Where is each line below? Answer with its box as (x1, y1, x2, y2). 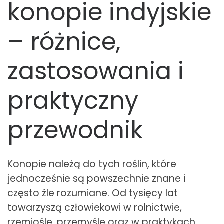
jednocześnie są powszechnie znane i (7, 171, 185, 185)
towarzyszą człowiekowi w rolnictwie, (7, 200, 182, 214)
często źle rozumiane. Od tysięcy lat (7, 186, 178, 200)
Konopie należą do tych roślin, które (7, 157, 176, 171)
